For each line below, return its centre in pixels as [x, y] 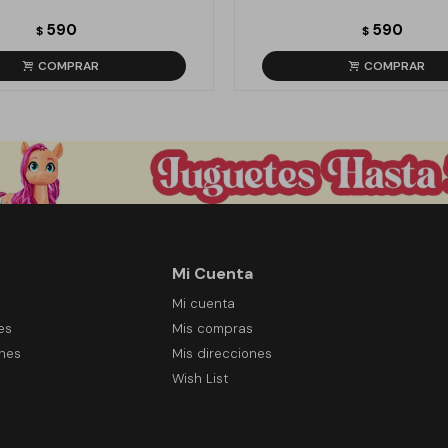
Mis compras [212, 328]
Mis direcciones [221, 353]
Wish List [199, 378]
